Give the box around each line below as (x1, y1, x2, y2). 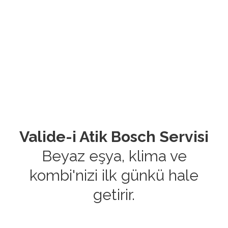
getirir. (93, 185, 135, 204)
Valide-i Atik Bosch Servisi (19, 127, 209, 146)
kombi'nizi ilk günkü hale (30, 166, 198, 184)
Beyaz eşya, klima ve (41, 147, 187, 165)
